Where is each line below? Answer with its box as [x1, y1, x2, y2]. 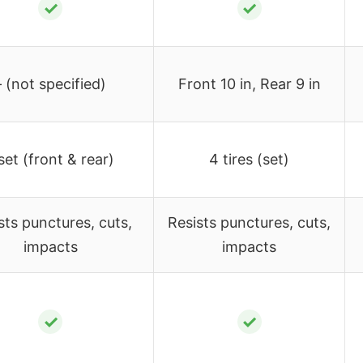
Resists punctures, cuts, [168, 213, 331, 231]
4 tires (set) [209, 150, 289, 168]
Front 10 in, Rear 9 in [177, 75, 321, 92]
